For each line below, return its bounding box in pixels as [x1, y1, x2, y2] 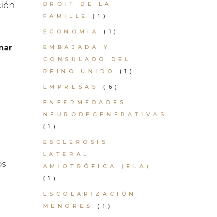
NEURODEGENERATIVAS [43, 111, 167, 118]
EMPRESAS [43, 83, 99, 90]
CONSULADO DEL [43, 56, 131, 62]
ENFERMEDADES [43, 99, 126, 106]
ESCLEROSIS [43, 139, 108, 145]
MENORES [43, 202, 93, 209]
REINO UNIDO [43, 68, 115, 75]
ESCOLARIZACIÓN [43, 190, 137, 197]
